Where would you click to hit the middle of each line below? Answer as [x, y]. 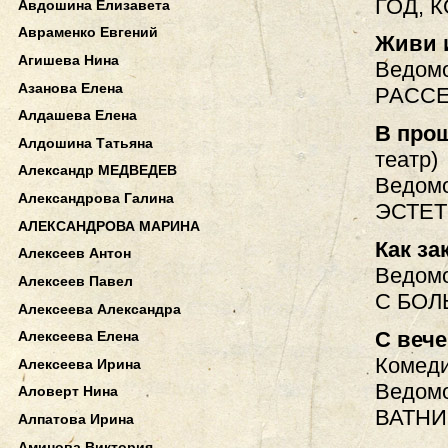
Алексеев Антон [74, 253]
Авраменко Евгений [88, 32]
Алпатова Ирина [76, 419]
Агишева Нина [68, 59]
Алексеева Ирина [79, 363]
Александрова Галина [96, 198]
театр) [406, 160]
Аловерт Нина [68, 391]
